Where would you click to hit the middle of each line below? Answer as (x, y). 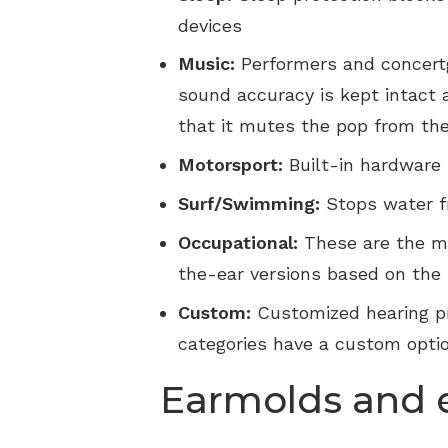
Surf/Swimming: (252, 204)
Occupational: (241, 243)
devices (210, 25)
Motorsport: (230, 165)
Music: (209, 64)
